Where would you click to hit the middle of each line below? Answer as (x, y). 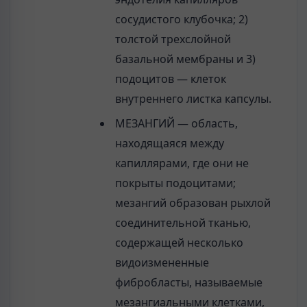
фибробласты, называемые (188, 283)
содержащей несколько (179, 243)
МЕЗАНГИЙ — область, (176, 124)
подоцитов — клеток (170, 79)
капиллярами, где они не (182, 163)
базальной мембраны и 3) (185, 59)
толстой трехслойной (173, 39)
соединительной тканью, (183, 223)
